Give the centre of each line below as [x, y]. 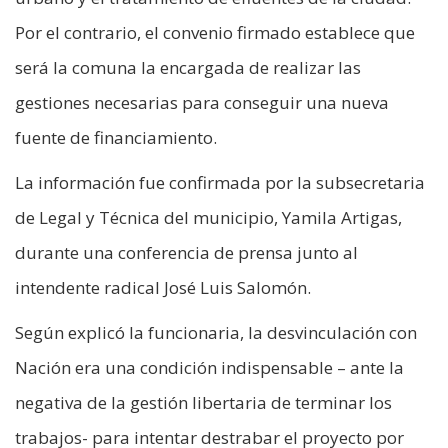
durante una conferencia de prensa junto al [186, 252]
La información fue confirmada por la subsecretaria [220, 182]
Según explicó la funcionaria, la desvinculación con [216, 332]
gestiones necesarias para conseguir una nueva [202, 102]
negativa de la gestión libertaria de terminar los [203, 402]
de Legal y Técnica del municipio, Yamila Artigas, [208, 217]
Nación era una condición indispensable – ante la [209, 367]
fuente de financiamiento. [116, 137]
